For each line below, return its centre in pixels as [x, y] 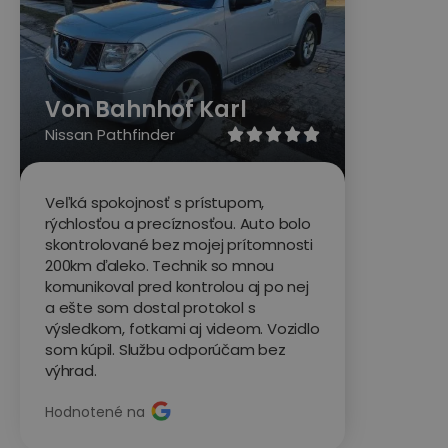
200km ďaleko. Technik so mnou [160, 265]
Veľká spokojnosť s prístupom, [155, 202]
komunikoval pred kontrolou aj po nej [177, 286]
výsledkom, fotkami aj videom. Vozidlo [182, 328]
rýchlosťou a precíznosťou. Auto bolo [178, 223]
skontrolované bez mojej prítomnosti [179, 244]
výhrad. [71, 370]
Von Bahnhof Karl [146, 109]
